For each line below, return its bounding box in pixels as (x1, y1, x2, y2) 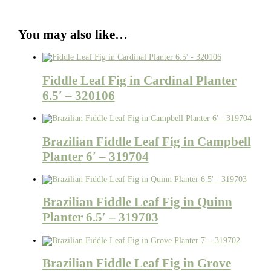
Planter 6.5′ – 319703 (42, 210, 158, 225)
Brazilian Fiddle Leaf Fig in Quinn (42, 195, 232, 210)
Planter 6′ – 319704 (42, 149, 149, 164)
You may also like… (18, 27, 128, 42)
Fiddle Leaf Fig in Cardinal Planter (42, 73, 237, 88)
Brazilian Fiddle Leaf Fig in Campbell (42, 134, 251, 149)
